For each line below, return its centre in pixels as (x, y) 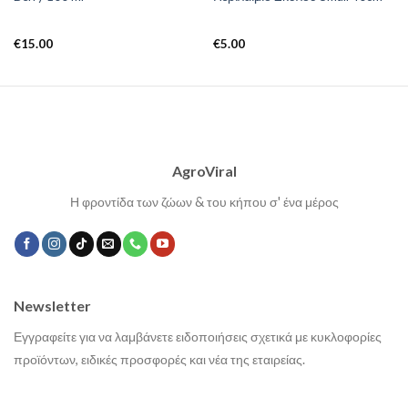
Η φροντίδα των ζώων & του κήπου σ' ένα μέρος (204, 201)
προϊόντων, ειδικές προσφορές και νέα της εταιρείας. (159, 359)
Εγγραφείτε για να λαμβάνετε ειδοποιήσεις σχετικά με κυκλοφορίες (198, 336)
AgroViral (204, 170)
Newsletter (52, 305)
